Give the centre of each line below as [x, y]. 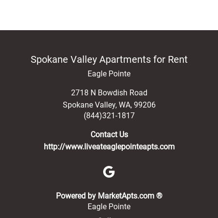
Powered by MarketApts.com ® [109, 196]
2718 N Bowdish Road [109, 93]
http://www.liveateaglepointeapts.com [109, 147]
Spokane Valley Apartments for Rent [109, 59]
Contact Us [109, 135]
